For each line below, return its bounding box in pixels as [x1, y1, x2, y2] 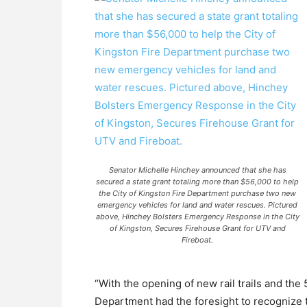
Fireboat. [182, 235, 213, 245]
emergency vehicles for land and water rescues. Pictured [97, 200, 297, 210]
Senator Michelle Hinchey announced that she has [108, 165, 286, 175]
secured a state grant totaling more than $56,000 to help [96, 177, 299, 186]
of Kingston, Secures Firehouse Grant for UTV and [109, 223, 286, 233]
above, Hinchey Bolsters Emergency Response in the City [95, 212, 299, 221]
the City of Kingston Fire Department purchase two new [99, 188, 296, 198]
